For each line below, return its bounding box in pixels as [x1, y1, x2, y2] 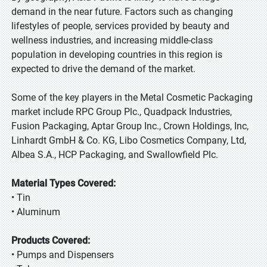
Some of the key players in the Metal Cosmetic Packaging [11, 92, 253, 103]
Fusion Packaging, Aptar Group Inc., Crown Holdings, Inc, [11, 120, 249, 132]
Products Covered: [11, 235, 90, 246]
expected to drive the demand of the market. [11, 63, 195, 74]
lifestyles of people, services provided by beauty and [11, 20, 229, 32]
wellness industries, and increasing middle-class [11, 35, 213, 46]
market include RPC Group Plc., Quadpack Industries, [11, 106, 232, 117]
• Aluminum [11, 206, 60, 218]
